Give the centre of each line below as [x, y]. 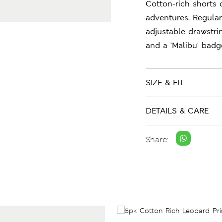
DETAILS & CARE [177, 111]
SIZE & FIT [165, 83]
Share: [157, 139]
